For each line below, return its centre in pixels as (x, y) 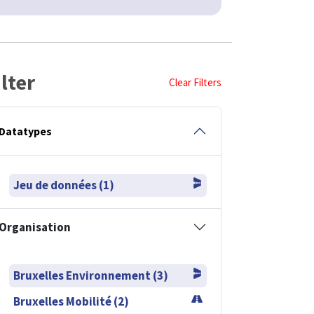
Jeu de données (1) (64, 185)
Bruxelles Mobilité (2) (71, 301)
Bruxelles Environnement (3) (91, 275)
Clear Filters (195, 82)
